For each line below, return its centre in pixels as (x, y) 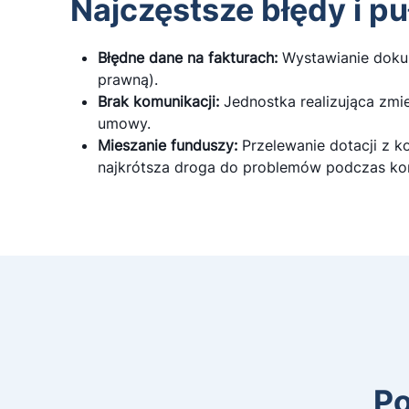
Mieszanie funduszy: (168, 145)
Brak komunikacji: (158, 101)
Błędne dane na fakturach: (188, 58)
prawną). (128, 79)
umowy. (124, 123)
